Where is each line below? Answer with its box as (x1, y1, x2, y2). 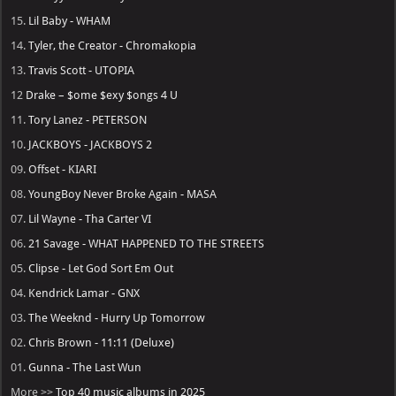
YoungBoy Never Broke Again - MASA (28, 187, 217, 202)
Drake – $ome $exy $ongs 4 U (26, 88, 179, 103)
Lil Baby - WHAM (28, 14, 111, 28)
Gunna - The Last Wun (28, 361, 142, 375)
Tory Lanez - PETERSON (28, 113, 148, 127)
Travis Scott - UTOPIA (28, 64, 135, 78)
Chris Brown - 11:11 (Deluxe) (28, 336, 175, 350)
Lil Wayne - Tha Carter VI (28, 212, 152, 226)
